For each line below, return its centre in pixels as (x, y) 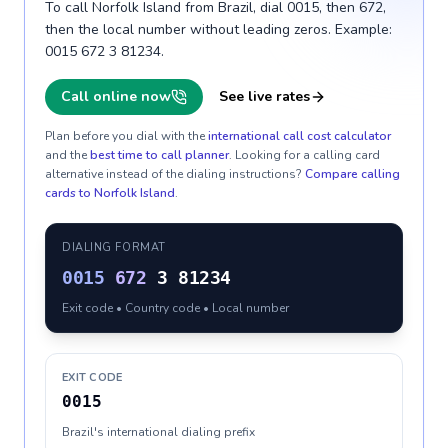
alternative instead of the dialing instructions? (173, 174)
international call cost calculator (299, 136)
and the (66, 155)
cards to (69, 193)
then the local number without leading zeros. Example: (218, 29)
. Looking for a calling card (304, 155)
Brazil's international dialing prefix (158, 432)
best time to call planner (159, 155)
